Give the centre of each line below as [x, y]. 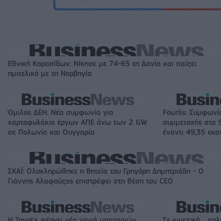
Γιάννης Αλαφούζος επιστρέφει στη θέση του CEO [91, 181]
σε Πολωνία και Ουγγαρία [51, 132]
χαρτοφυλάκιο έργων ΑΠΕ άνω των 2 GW [77, 122]
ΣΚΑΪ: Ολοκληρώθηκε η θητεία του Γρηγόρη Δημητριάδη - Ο [106, 171]
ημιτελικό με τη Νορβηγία [50, 73]
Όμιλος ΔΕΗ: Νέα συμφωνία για [61, 112]
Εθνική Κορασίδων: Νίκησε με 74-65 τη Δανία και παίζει [102, 63]
